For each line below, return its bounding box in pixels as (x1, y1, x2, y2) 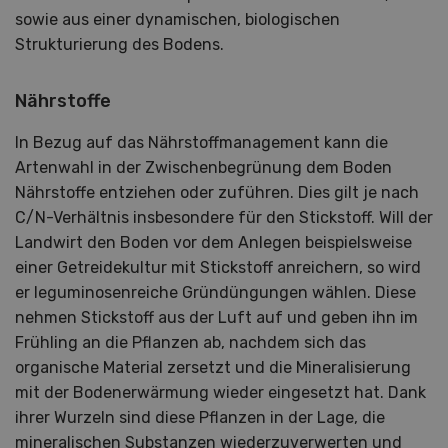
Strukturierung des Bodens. (15, 35, 224, 55)
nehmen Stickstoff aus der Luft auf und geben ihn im (15, 308, 418, 328)
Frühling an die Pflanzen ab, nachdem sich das (15, 333, 366, 353)
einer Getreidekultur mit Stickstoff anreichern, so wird (15, 258, 421, 278)
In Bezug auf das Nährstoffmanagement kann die (15, 133, 388, 153)
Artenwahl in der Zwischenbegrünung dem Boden (15, 158, 392, 178)
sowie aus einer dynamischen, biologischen (15, 10, 340, 30)
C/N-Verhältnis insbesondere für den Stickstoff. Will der (15, 208, 433, 228)
